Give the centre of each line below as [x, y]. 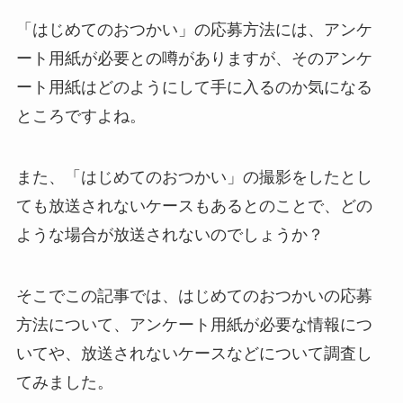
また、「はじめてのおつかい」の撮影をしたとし [194, 177]
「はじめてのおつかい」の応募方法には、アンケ [194, 30]
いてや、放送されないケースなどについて [170, 353]
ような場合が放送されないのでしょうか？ [170, 235]
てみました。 [64, 382]
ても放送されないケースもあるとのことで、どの [194, 206]
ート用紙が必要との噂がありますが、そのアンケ [194, 59]
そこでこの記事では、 [97, 296]
